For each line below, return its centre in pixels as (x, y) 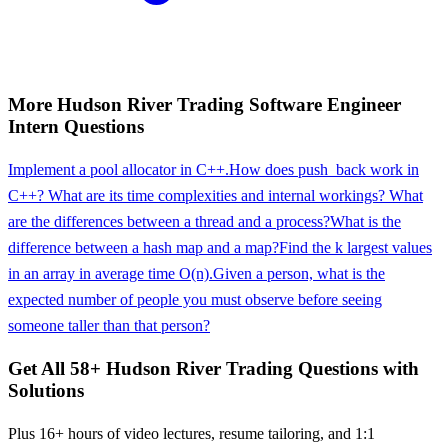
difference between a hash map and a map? (143, 248)
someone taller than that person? (109, 326)
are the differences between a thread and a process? (169, 222)
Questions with (356, 368)
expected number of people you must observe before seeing (195, 300)
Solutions (46, 390)
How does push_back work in (324, 170)
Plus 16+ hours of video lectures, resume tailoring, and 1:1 (191, 433)
